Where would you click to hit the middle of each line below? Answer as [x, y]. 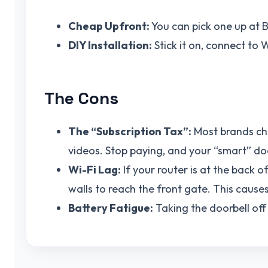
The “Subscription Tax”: [130, 131]
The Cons [81, 98]
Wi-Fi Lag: [95, 169]
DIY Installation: [110, 45]
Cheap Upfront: [109, 26]
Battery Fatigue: [111, 208]
